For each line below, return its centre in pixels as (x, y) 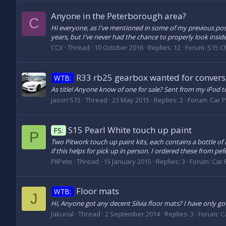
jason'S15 (66, 100)
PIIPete (62, 162)
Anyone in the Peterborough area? (119, 16)
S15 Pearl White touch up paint (130, 130)
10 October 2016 (119, 48)
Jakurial (62, 214)
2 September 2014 (132, 214)
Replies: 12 (164, 48)
